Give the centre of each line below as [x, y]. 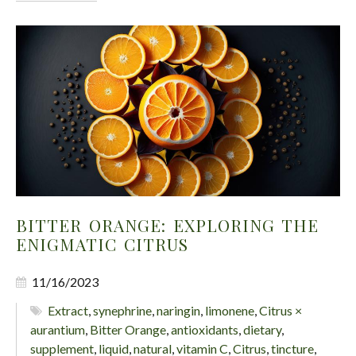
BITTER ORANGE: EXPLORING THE [167, 224]
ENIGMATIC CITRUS [102, 244]
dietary [262, 329]
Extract [68, 310]
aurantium [58, 329]
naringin [179, 310]
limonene [230, 310]
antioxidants [205, 329]
